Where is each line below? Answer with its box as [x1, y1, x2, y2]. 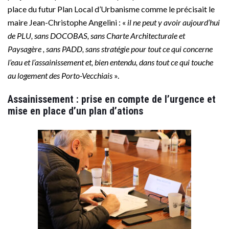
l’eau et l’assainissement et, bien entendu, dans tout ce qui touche [8, 57, 213, 67]
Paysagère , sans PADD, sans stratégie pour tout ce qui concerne [8, 44, 213, 54]
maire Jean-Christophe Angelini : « [8, 17, 126, 28]
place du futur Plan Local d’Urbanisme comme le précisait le [8, 4, 215, 14]
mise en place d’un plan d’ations [8, 105, 143, 118]
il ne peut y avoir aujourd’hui [126, 17, 220, 28]
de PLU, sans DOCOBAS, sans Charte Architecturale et [8, 31, 185, 41]
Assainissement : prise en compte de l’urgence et [8, 93, 216, 106]
